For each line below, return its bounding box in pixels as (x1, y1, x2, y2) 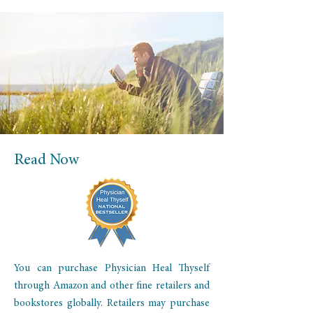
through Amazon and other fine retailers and (14, 281, 210, 291)
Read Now (14, 153, 79, 168)
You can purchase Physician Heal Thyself (14, 263, 210, 274)
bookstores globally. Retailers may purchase (14, 298, 210, 309)
